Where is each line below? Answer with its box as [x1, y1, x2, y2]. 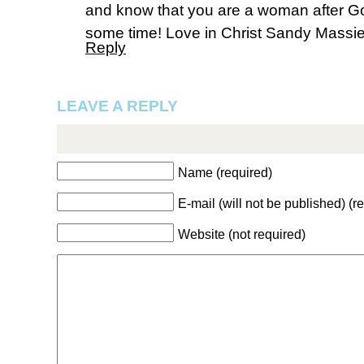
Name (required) [178, 166, 272, 180]
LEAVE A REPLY [57, 97, 178, 115]
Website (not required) [178, 227, 305, 241]
